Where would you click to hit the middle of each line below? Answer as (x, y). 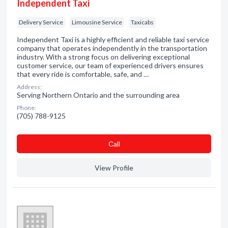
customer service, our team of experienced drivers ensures (110, 65)
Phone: (26, 108)
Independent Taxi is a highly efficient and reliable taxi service (113, 39)
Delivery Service (41, 22)
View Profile (114, 168)
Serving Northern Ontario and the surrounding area (98, 95)
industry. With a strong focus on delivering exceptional (103, 57)
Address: (29, 87)
